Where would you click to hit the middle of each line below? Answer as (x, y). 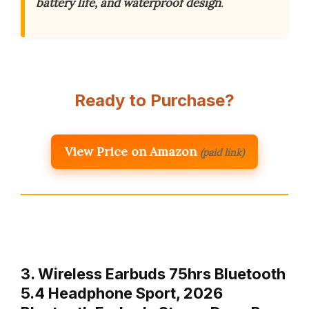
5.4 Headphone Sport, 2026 (122, 293)
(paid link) (222, 153)
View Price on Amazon (131, 152)
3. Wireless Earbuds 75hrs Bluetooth (153, 274)
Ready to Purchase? (154, 101)
